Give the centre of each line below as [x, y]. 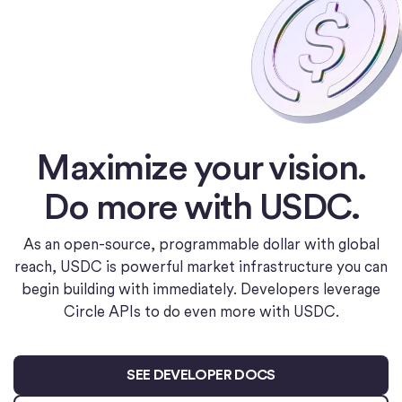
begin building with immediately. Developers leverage [201, 289]
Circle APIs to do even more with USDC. [201, 312]
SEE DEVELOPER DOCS [201, 375]
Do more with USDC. [201, 207]
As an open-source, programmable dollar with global [201, 245]
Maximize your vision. [201, 167]
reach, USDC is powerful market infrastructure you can [201, 267]
